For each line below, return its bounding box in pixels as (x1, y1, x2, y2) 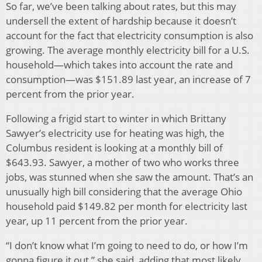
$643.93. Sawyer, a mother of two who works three (6, 155, 239, 169)
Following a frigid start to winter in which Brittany (6, 111, 226, 125)
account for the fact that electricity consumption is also (6, 28, 253, 42)
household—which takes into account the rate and (6, 57, 233, 71)
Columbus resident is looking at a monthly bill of (6, 140, 223, 154)
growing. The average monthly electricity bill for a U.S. (6, 43, 250, 57)
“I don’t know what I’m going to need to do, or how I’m (6, 238, 248, 252)
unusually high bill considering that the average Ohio (6, 184, 242, 198)
